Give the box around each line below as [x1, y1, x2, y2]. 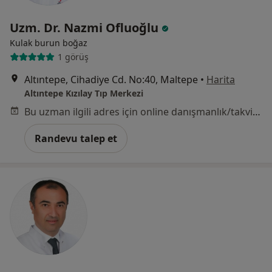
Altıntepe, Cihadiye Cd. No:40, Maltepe [24, 72, 198, 86]
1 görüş [57, 51, 89, 63]
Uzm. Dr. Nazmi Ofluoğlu [10, 19, 161, 36]
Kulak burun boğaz [10, 36, 87, 49]
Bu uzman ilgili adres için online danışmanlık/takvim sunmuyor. [253, 104, 260, 118]
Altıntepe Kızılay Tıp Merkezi [24, 87, 143, 99]
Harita [206, 72, 235, 86]
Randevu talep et [35, 131, 117, 145]
